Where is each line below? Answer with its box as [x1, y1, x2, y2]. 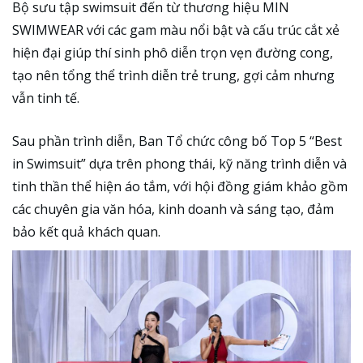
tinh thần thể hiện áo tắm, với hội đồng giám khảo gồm [12, 177, 348, 196]
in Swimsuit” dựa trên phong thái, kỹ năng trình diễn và [12, 155, 347, 173]
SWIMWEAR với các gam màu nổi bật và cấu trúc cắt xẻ [12, 20, 340, 39]
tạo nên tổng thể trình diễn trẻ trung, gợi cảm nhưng [12, 66, 335, 84]
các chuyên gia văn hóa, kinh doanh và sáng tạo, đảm [12, 200, 334, 219]
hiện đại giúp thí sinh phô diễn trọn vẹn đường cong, [12, 43, 333, 62]
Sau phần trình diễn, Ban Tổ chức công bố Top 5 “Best [12, 132, 342, 151]
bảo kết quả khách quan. [12, 223, 160, 241]
